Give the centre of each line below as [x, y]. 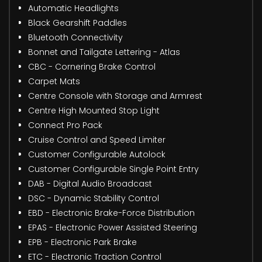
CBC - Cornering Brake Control [92, 67]
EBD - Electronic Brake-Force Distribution [111, 213]
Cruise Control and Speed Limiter [97, 140]
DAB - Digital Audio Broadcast [90, 184]
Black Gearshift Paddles [77, 23]
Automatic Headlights [73, 8]
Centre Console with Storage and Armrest [115, 96]
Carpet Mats [54, 82]
